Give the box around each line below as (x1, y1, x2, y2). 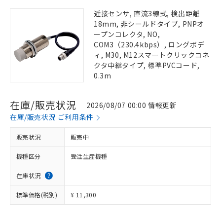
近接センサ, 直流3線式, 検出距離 (94, 8, 200, 18)
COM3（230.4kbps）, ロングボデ (94, 39, 205, 49)
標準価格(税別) (16, 190, 58, 199)
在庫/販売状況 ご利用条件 (10, 112, 94, 122)
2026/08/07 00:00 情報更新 (86, 100, 177, 110)
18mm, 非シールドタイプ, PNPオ (94, 19, 204, 29)
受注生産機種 (71, 152, 108, 160)
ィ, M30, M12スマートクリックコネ (94, 50, 210, 60)
